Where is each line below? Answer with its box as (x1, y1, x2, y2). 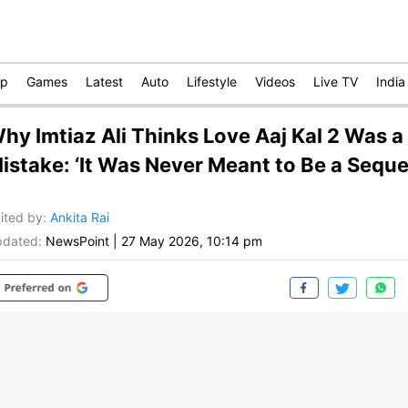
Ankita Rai (50, 209, 109, 226)
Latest (86, 74, 123, 89)
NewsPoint (46, 233, 109, 250)
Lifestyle (187, 74, 237, 89)
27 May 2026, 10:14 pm (121, 233, 262, 250)
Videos (255, 74, 295, 89)
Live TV (313, 74, 358, 89)
